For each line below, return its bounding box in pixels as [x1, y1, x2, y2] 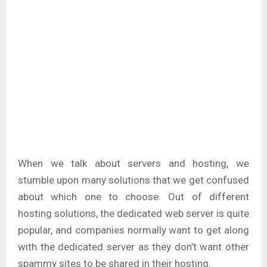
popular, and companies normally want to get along [18, 224, 249, 237]
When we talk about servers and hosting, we [18, 157, 249, 170]
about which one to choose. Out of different [18, 191, 249, 203]
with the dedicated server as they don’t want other [18, 241, 249, 253]
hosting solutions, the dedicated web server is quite [18, 207, 249, 220]
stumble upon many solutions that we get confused [18, 174, 249, 187]
